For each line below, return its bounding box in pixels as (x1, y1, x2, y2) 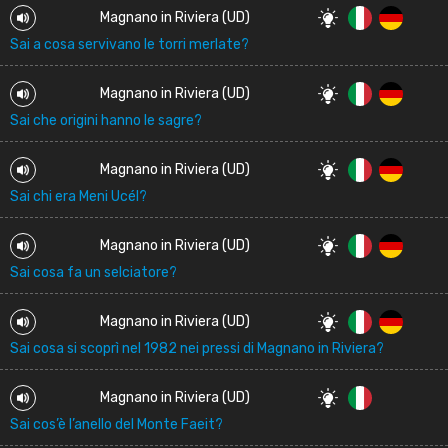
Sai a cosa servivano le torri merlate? (10, 36, 249, 53)
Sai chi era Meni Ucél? (10, 188, 147, 205)
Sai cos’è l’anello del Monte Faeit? (10, 416, 223, 433)
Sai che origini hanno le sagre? (10, 112, 202, 129)
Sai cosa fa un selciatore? (10, 264, 177, 281)
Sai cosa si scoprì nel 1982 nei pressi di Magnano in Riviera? (10, 340, 384, 357)
